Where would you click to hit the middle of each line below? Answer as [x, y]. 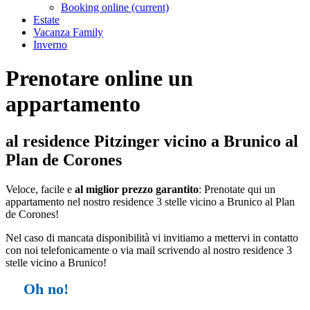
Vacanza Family [68, 32]
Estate [46, 20]
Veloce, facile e [40, 189]
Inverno [50, 45]
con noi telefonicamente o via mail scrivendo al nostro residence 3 [149, 250]
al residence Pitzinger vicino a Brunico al [152, 141]
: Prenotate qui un [237, 189]
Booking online [96, 7]
